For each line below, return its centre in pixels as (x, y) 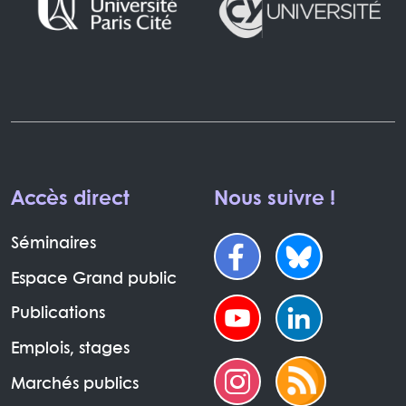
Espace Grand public (94, 279)
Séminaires (53, 244)
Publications (58, 314)
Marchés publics (75, 385)
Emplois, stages (70, 350)
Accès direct (70, 199)
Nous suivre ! (275, 199)
